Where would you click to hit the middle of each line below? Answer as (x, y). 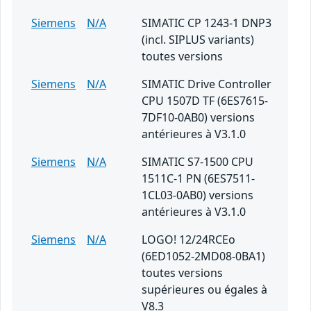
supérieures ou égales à (204, 290)
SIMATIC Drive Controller (207, 84)
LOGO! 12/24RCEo (188, 240)
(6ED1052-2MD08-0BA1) (203, 257)
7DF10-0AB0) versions (198, 118)
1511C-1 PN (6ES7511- (198, 179)
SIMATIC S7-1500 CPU (197, 162)
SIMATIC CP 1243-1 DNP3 (207, 23)
